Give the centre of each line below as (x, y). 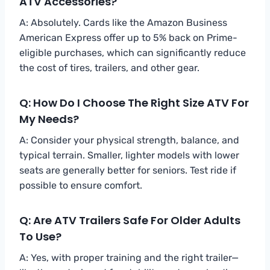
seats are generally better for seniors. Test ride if (128, 170)
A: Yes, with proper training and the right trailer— (129, 257)
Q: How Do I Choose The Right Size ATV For (134, 102)
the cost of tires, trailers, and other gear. (109, 67)
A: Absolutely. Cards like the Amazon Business (123, 22)
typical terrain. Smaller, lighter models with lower (129, 155)
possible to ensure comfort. (81, 185)
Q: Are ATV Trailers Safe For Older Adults (130, 220)
